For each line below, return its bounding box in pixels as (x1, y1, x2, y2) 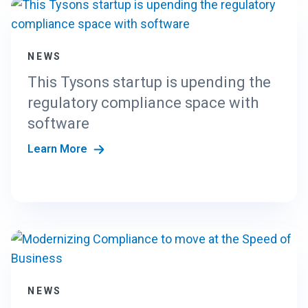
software (27, 115, 89, 132)
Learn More (27, 142, 91, 155)
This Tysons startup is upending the (27, 74, 271, 91)
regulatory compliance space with (27, 94, 258, 111)
